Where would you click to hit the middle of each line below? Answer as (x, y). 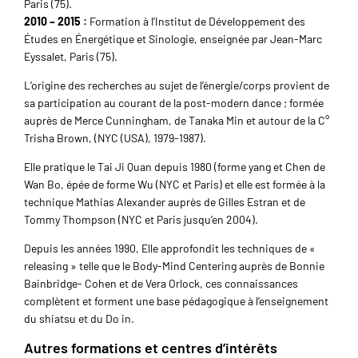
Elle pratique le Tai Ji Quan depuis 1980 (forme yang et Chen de (175, 167)
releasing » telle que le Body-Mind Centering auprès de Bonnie (174, 266)
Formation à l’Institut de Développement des (196, 22)
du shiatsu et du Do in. (79, 319)
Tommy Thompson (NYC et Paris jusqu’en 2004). (141, 220)
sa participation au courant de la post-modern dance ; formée (174, 103)
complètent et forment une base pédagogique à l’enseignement (176, 301)
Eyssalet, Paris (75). (71, 57)
